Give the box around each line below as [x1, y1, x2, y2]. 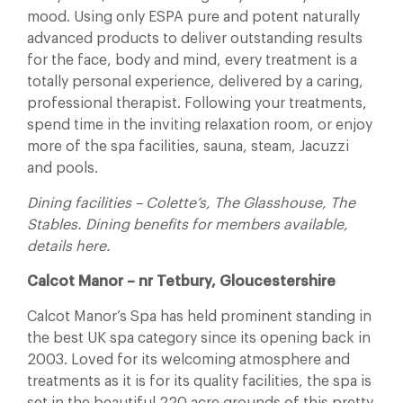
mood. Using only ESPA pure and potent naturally [27, 10, 360, 24]
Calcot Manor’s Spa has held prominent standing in [27, 309, 372, 324]
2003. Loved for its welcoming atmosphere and [27, 353, 350, 367]
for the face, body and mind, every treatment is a [27, 53, 357, 67]
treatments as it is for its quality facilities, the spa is [27, 374, 372, 389]
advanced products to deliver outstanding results [27, 31, 363, 46]
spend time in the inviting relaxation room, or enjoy [27, 118, 372, 132]
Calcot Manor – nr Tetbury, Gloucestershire [27, 274, 339, 289]
